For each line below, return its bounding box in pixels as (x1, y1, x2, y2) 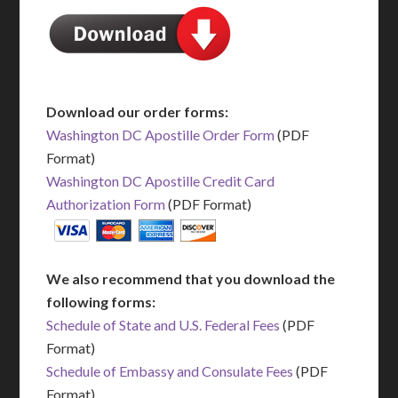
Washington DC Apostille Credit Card (46, 172, 275, 189)
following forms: (46, 293, 156, 310)
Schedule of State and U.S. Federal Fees (46, 316, 281, 333)
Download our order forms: (46, 103, 229, 120)
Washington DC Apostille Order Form (46, 126, 275, 143)
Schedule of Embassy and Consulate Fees (46, 362, 294, 379)
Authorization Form (46, 195, 166, 212)
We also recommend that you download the (46, 270, 336, 287)
